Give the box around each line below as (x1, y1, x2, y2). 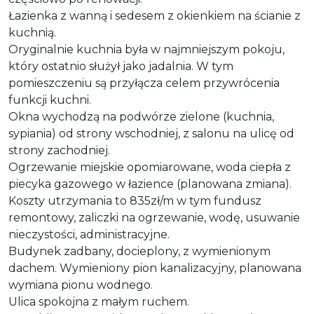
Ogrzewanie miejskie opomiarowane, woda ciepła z (8, 160, 291, 174)
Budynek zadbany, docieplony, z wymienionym (8, 244, 271, 258)
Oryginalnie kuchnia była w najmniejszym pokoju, (8, 42, 285, 56)
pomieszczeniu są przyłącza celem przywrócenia (8, 76, 280, 90)
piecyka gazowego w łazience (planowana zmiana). (8, 177, 292, 191)
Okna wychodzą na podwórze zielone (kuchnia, (8, 109, 274, 123)
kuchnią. (8, 25, 56, 39)
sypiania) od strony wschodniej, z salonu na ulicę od (8, 126, 294, 140)
